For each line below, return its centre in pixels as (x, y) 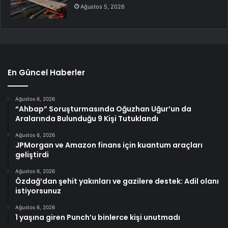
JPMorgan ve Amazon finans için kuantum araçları (109, 145)
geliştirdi (32, 155)
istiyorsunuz (38, 191)
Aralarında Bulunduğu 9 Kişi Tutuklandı (87, 119)
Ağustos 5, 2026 (103, 7)
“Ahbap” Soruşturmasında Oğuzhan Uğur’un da (103, 109)
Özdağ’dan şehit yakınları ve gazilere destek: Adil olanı (117, 181)
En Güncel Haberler (46, 73)
